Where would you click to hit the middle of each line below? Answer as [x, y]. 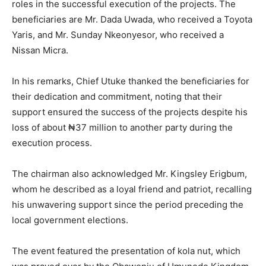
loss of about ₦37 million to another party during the [122, 128]
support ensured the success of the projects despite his [130, 112]
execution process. [52, 143]
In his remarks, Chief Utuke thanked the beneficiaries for [131, 81]
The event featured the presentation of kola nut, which [126, 251]
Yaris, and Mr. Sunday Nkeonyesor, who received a [118, 35]
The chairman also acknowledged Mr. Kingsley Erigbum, [129, 174]
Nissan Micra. [40, 50]
